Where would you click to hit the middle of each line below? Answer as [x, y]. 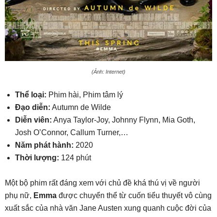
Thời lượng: [37, 158]
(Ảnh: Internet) [108, 72]
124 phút [75, 158]
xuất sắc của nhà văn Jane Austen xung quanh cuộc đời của [108, 208]
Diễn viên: [33, 120]
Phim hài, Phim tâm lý [85, 95]
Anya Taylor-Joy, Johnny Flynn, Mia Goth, [124, 120]
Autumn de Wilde [81, 108]
